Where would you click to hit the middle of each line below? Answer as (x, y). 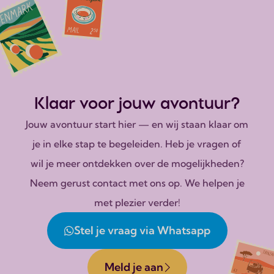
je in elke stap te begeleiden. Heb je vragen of (137, 143)
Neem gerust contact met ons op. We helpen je (137, 183)
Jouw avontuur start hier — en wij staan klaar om (137, 124)
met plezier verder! (137, 202)
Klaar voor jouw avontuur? (137, 103)
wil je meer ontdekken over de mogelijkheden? (137, 163)
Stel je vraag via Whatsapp (142, 231)
